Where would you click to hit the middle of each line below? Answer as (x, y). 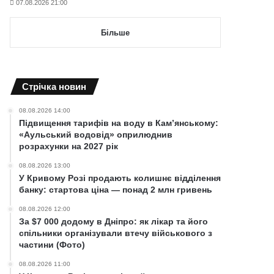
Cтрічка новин (54, 86)
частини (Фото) (52, 244)
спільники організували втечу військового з (116, 233)
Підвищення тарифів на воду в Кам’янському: (119, 123)
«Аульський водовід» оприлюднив (96, 134)
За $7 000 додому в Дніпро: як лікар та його (114, 221)
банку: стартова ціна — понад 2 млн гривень (116, 189)
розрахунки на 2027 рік (69, 146)
